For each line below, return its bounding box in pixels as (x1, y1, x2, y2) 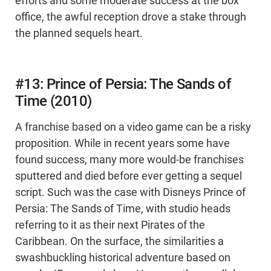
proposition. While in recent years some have (15, 137, 230, 150)
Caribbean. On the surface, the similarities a (15, 235, 224, 248)
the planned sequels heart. (15, 27, 143, 40)
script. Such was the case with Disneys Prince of (15, 186, 246, 199)
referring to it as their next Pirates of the (15, 219, 205, 232)
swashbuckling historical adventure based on (15, 252, 230, 264)
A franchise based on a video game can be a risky (15, 121, 251, 134)
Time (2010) (15, 93, 92, 110)
